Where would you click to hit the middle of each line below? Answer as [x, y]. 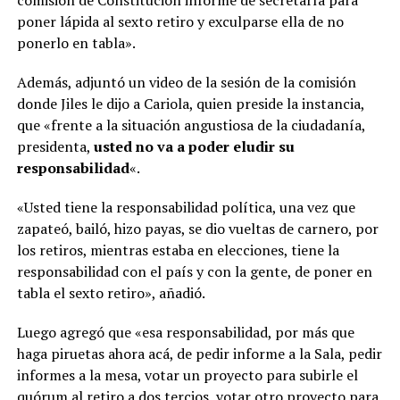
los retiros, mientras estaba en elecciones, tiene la [178, 250]
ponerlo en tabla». [76, 42]
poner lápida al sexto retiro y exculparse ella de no [180, 21]
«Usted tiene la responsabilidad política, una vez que [186, 207]
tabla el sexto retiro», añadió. [111, 292]
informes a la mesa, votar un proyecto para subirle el [187, 375]
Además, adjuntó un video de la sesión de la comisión [186, 82]
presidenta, [55, 146]
